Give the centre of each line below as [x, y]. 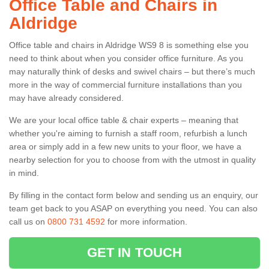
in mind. [24, 173]
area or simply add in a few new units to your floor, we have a [125, 146]
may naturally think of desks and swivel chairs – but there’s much [132, 71]
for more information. [146, 221]
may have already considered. [66, 98]
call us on [28, 221]
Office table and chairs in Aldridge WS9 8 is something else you [129, 45]
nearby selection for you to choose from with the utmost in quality [132, 159]
